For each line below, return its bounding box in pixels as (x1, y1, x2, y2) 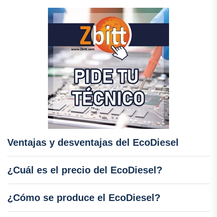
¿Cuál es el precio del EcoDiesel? (7, 165, 162, 176)
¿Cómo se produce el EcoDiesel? (7, 192, 160, 203)
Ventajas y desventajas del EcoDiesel (7, 137, 179, 148)
